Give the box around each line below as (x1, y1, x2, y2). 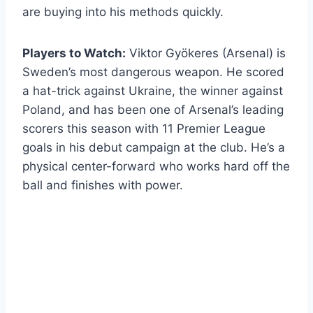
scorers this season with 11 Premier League (22, 121, 265, 136)
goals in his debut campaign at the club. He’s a (22, 140, 285, 154)
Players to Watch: (22, 45, 126, 60)
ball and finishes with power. (22, 177, 183, 192)
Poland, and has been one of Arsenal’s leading (22, 102, 284, 117)
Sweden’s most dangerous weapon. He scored (22, 64, 284, 79)
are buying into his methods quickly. (22, 4, 224, 19)
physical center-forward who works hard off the (22, 159, 290, 173)
